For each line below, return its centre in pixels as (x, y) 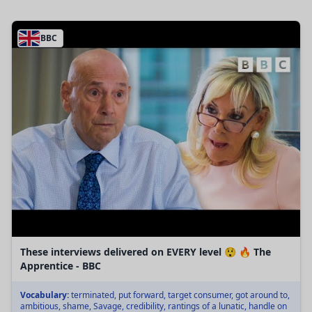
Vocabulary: (45, 295)
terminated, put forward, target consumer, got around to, (179, 295)
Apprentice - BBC (61, 266)
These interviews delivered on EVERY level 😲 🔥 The (146, 252)
